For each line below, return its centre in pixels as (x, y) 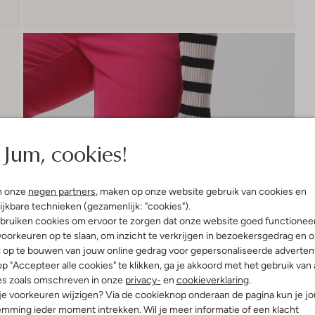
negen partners (62, 191)
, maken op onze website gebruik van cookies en (201, 191)
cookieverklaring (212, 280)
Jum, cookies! (65, 153)
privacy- (143, 280)
